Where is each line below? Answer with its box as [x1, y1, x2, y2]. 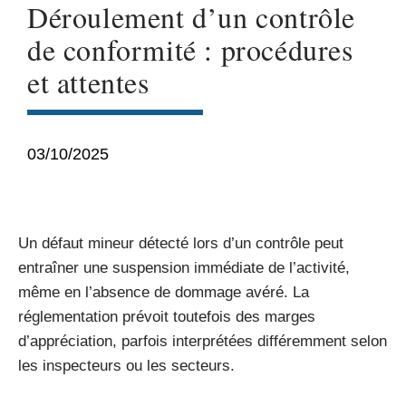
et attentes [27, 63, 150, 101]
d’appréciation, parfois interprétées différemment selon [18, 333, 387, 350]
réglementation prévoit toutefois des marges [18, 308, 315, 325]
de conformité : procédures [27, 30, 353, 69]
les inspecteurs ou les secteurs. [18, 357, 235, 374]
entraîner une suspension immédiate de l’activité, [18, 259, 350, 276]
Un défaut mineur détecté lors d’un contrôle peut [18, 235, 343, 252]
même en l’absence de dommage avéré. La [18, 284, 309, 301]
